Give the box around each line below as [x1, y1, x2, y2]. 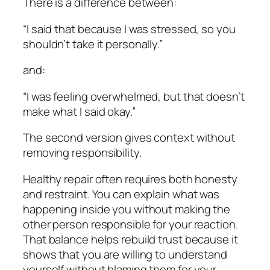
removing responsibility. [23, 145, 142, 161]
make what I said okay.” [23, 103, 136, 119]
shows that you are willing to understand [23, 246, 227, 262]
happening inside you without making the [23, 201, 231, 217]
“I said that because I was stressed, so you [23, 20, 236, 37]
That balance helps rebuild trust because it [23, 231, 238, 247]
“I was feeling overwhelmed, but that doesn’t [23, 88, 245, 104]
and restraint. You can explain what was [23, 186, 220, 202]
